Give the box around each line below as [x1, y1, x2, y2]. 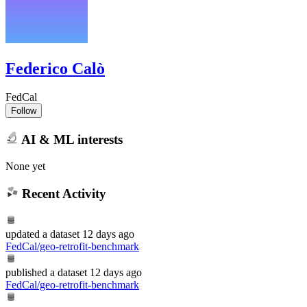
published [5, 266, 47, 278]
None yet [5, 160, 45, 172]
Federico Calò [5, 59, 105, 77]
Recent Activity [18, 186, 106, 201]
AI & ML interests [18, 132, 123, 147]
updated [5, 228, 40, 240]
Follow [11, 106, 36, 116]
